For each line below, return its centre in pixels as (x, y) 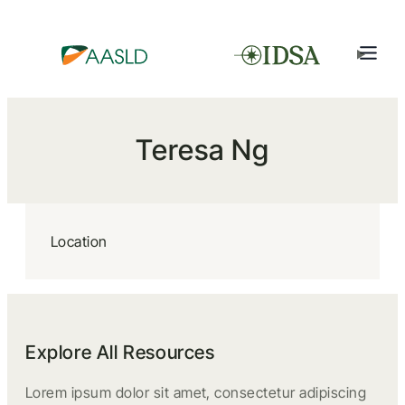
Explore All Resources (120, 352)
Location (79, 241)
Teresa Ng (202, 150)
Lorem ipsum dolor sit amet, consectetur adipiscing (196, 392)
